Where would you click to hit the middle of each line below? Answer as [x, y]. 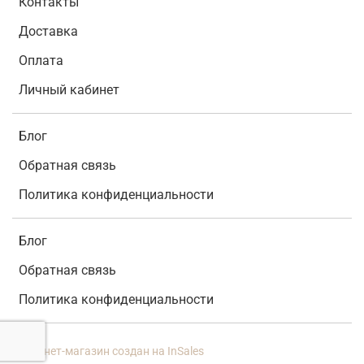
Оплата [41, 61]
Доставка [48, 32]
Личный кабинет [69, 90]
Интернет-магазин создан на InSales [108, 352]
